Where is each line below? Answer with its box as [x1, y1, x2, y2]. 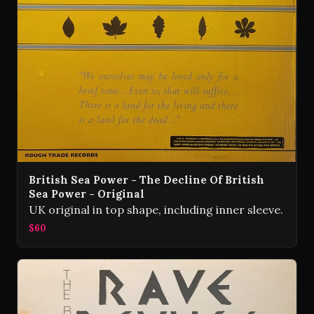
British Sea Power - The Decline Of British [29, 172, 264, 186]
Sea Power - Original [29, 186, 144, 200]
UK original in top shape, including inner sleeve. [29, 202, 283, 217]
